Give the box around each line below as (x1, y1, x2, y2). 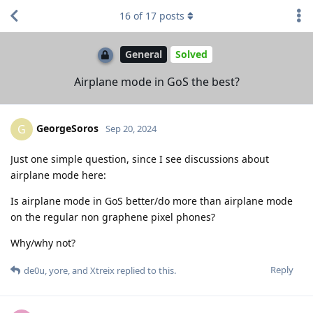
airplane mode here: (10, 168, 106, 182)
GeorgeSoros (36, 121, 99, 135)
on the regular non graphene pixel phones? (10, 210, 215, 224)
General (124, 48, 162, 61)
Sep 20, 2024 (105, 122, 156, 135)
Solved (175, 48, 208, 61)
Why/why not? (10, 235, 75, 249)
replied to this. (115, 263, 176, 277)
